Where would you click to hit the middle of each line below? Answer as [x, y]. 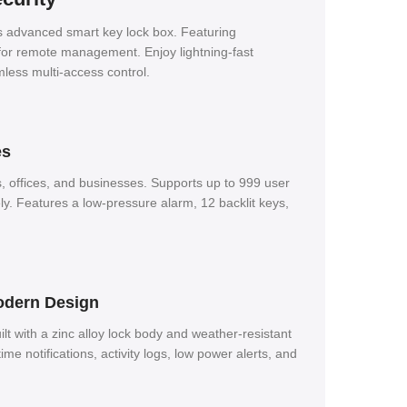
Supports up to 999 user [220, 182]
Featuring [208, 31]
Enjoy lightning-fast [199, 51]
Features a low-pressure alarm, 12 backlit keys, [153, 202]
